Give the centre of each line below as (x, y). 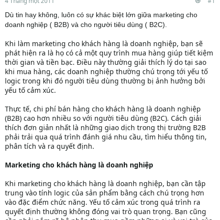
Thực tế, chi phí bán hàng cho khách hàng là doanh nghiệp (103, 109)
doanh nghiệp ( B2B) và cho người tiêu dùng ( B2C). (86, 25)
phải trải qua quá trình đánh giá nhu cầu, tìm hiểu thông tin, (106, 137)
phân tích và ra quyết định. (50, 146)
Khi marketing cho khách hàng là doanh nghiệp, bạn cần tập (105, 184)
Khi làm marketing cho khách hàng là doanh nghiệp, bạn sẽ (104, 44)
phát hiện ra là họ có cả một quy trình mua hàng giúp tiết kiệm (109, 53)
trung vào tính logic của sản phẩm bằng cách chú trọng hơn (105, 193)
